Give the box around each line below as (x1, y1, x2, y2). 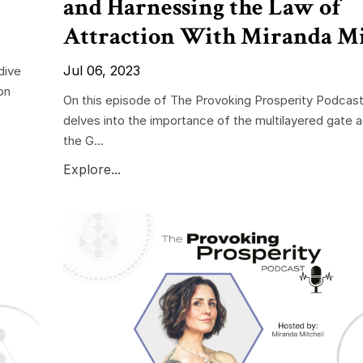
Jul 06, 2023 (62, 62, 140, 79)
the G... (62, 132, 104, 148)
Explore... (62, 160, 121, 177)
